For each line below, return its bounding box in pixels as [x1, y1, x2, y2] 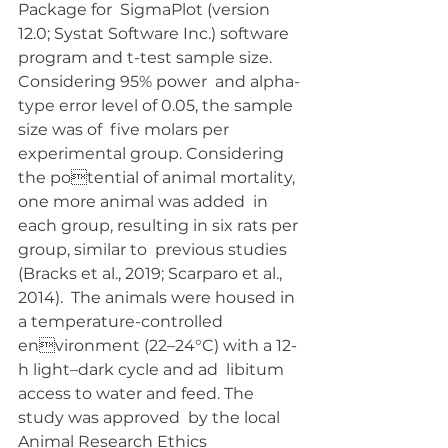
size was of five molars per [18, 120, 233, 139]
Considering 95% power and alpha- [18, 72, 300, 91]
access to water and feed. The [18, 384, 258, 403]
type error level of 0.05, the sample [18, 96, 297, 115]
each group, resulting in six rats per [18, 216, 302, 235]
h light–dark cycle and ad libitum [18, 360, 288, 379]
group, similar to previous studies [18, 240, 291, 259]
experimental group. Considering [18, 144, 288, 163]
